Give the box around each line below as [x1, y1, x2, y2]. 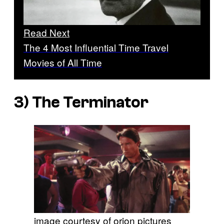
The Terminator [32, 93, 148, 111]
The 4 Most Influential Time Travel [23, 40, 168, 54]
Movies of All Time [23, 55, 102, 69]
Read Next [23, 25, 69, 39]
